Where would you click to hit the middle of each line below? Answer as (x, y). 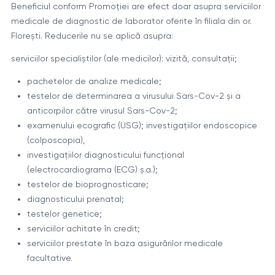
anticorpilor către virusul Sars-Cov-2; (102, 111)
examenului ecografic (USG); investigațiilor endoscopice (142, 126)
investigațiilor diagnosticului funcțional (105, 155)
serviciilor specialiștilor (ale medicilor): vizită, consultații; (124, 59)
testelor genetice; (64, 214)
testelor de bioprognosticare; (87, 184)
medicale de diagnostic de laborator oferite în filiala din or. (131, 21)
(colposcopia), (57, 140)
